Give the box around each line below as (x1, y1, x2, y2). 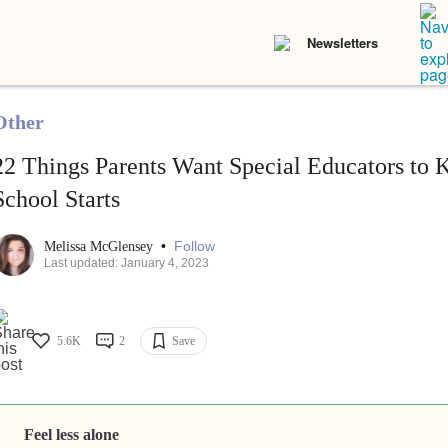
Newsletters (307, 33, 378, 52)
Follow (173, 238, 215, 255)
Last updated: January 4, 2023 (43, 256, 209, 271)
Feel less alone (24, 426, 120, 444)
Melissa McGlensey (43, 239, 157, 255)
